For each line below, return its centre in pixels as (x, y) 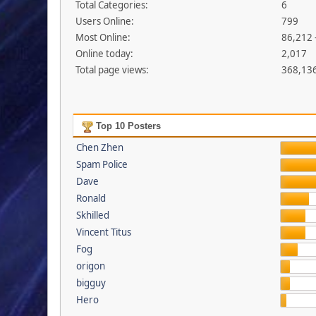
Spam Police (102, 165)
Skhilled (92, 215)
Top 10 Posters (127, 126)
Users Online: (105, 22)
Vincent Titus (103, 232)
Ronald (91, 199)
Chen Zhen (99, 148)
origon (90, 266)
